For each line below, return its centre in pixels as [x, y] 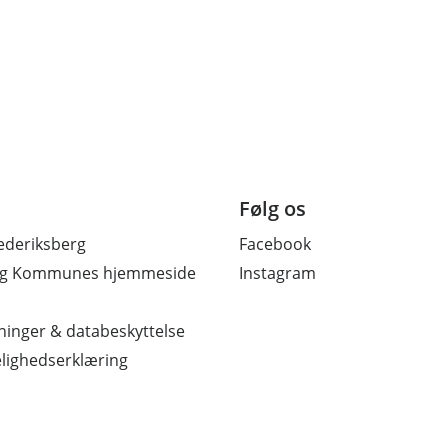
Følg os [272, 209]
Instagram [277, 273]
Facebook [275, 244]
